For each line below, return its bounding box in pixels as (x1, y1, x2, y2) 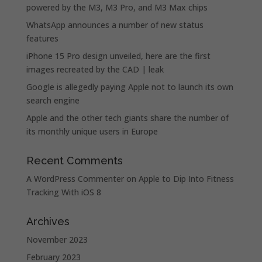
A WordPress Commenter (26, 173, 124, 185)
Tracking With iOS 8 (26, 187, 101, 198)
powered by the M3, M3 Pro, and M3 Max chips (26, 2, 208, 13)
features (26, 33, 58, 44)
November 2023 (26, 234, 88, 246)
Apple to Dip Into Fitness (138, 173, 234, 185)
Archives (26, 215, 70, 228)
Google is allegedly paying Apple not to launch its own (26, 81, 233, 93)
